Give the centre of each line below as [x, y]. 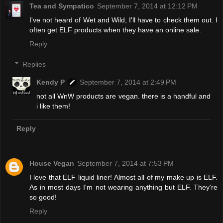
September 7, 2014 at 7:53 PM [125, 164]
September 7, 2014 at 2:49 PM [128, 82]
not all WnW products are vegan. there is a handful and [123, 96]
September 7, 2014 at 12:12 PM [147, 6]
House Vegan [52, 164]
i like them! [54, 106]
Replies [34, 64]
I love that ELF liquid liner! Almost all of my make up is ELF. [123, 177]
